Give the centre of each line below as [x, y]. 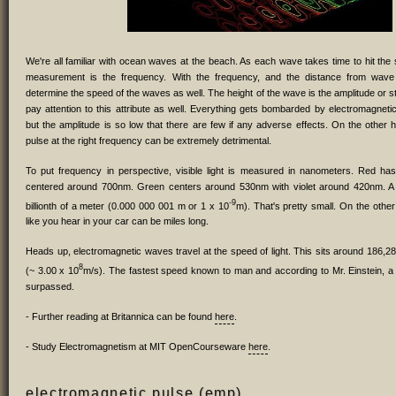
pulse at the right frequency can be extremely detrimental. [148, 140]
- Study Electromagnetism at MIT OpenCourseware [137, 346]
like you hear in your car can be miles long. [117, 221]
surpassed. [50, 286]
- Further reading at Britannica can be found [120, 316]
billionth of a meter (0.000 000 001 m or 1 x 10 [127, 206]
